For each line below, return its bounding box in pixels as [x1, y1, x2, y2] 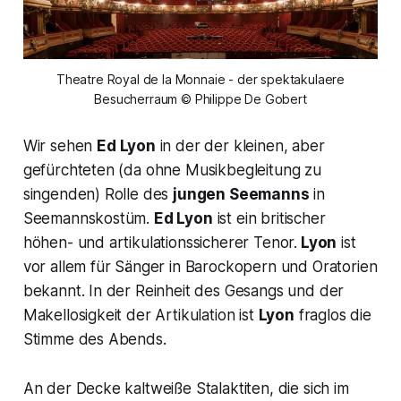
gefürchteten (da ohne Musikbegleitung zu [22, 161, 321, 180]
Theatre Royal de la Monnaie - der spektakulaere [55, 72, 345, 88]
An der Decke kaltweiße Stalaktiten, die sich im [22, 380, 349, 398]
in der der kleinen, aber [155, 137, 325, 156]
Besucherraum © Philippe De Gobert [94, 91, 307, 107]
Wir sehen [22, 137, 98, 156]
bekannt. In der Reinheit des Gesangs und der [22, 282, 345, 301]
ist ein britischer [212, 209, 326, 228]
